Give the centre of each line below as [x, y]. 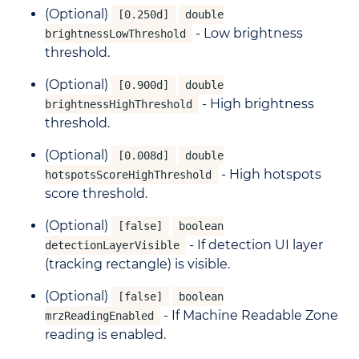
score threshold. [96, 194]
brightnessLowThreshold [115, 34]
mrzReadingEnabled [99, 316]
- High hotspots [270, 175]
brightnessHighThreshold [119, 105]
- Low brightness [248, 34]
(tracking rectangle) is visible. [137, 264]
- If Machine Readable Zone [249, 316]
